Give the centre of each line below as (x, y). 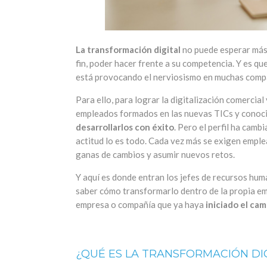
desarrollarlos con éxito (125, 127)
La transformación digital (128, 50)
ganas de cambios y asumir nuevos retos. (155, 155)
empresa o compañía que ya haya (141, 205)
